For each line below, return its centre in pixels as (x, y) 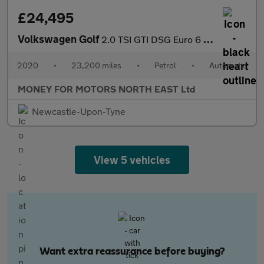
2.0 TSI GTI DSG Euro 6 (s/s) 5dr (152, 39)
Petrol (165, 65)
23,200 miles (96, 65)
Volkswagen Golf (60, 39)
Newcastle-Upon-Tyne (79, 111)
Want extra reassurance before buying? (132, 252)
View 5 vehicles (132, 160)
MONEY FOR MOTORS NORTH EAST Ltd (107, 89)
